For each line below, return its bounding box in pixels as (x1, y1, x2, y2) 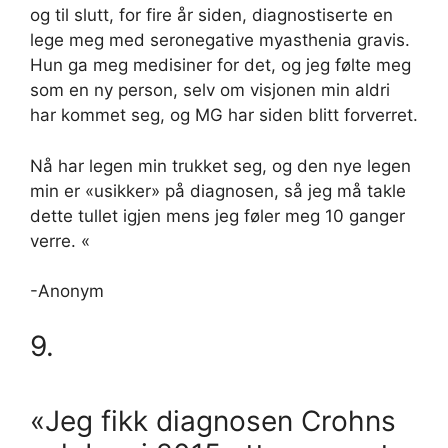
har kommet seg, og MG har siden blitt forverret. (30, 105, 418, 126)
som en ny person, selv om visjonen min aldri (30, 80, 390, 101)
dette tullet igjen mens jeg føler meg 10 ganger (30, 205, 405, 226)
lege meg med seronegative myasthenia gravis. (30, 30, 410, 51)
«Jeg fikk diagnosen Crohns (30, 403, 396, 438)
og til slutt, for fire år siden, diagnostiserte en (30, 5, 393, 26)
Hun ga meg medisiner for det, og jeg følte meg (30, 55, 411, 76)
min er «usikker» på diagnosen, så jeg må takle (30, 180, 406, 201)
